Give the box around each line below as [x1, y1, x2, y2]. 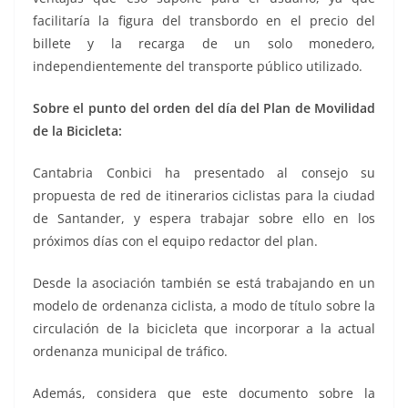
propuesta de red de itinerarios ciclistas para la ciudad [33, 187, 375, 205]
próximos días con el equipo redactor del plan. [33, 232, 318, 250]
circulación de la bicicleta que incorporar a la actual [33, 320, 375, 338]
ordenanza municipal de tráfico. [33, 342, 228, 361]
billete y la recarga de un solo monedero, [33, 35, 375, 53]
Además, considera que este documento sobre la [33, 384, 375, 403]
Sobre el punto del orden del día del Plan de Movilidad [33, 99, 375, 117]
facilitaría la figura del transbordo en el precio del [33, 12, 375, 30]
